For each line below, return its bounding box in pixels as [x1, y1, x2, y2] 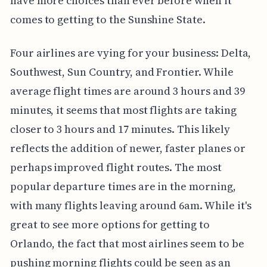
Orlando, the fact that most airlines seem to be [10, 236, 244, 252]
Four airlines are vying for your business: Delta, [10, 45, 252, 61]
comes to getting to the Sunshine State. [10, 12, 206, 27]
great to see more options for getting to [10, 217, 210, 232]
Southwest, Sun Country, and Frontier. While [10, 64, 234, 80]
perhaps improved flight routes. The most [10, 160, 222, 175]
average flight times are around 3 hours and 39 [10, 83, 245, 99]
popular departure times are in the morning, [10, 179, 236, 194]
